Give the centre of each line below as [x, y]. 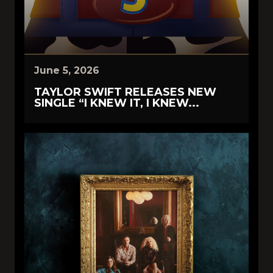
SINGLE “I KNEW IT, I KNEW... [117, 103]
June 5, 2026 [67, 71]
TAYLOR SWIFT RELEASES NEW [125, 92]
